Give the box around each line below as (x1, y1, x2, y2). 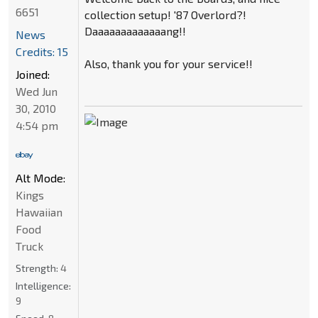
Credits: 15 (16, 44, 68, 58)
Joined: (16, 67, 50, 81)
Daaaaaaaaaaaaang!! (84, 24, 186, 38)
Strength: (16, 261, 60, 274)
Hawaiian (16, 204, 62, 219)
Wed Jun (16, 84, 57, 98)
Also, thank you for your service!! (84, 57, 253, 71)
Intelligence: (16, 279, 71, 292)
